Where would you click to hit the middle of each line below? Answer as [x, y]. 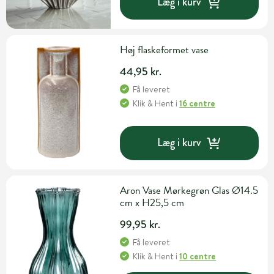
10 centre [198, 256]
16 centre [198, 103]
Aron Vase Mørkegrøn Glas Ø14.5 [189, 190]
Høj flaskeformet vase [165, 50]
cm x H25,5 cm [152, 202]
